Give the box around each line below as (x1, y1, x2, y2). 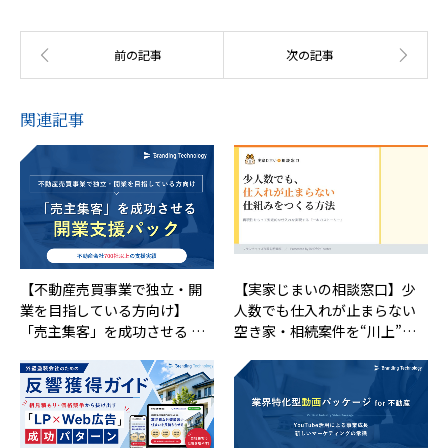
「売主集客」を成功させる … (20, 321, 205, 342)
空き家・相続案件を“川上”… (234, 321, 416, 342)
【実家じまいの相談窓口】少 (234, 279, 416, 300)
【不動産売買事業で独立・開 (20, 279, 202, 300)
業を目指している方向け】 (20, 300, 188, 321)
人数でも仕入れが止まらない (234, 300, 416, 321)
